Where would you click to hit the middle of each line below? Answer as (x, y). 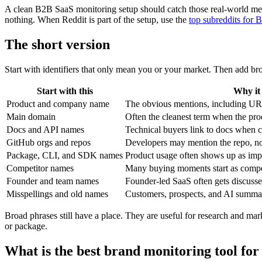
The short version (57, 45)
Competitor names (40, 168)
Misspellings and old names (57, 194)
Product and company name (58, 104)
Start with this (65, 91)
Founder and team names (53, 181)
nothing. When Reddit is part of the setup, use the (97, 20)
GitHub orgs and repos (49, 143)
